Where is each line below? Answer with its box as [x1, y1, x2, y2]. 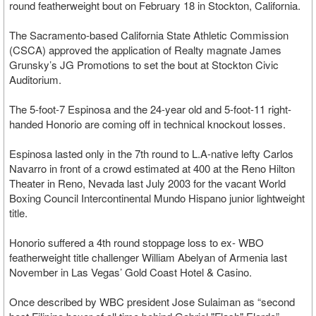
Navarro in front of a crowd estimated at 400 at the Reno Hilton [9, 161, 295, 176]
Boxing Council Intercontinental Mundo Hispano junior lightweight [9, 190, 305, 205]
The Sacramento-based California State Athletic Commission [9, 28, 288, 42]
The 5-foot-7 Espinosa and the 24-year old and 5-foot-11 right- [9, 102, 291, 116]
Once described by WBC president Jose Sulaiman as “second [9, 294, 295, 309]
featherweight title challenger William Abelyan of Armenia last [9, 250, 287, 265]
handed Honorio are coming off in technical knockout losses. [9, 116, 286, 131]
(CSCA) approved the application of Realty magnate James [9, 42, 281, 57]
